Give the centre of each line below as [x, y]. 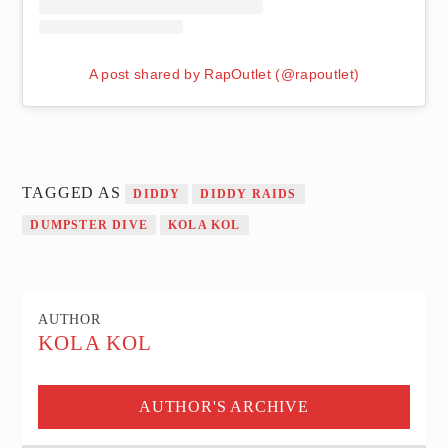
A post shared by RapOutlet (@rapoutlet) [224, 74]
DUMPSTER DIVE [89, 225]
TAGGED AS [74, 193]
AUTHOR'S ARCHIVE [224, 406]
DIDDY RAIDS [248, 194]
